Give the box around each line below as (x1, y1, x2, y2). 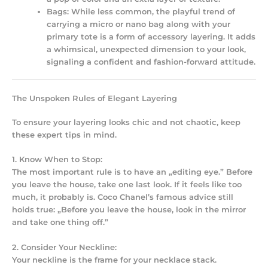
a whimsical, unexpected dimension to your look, (47, 45, 246, 54)
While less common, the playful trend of (69, 7, 236, 17)
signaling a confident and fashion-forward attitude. (47, 57, 256, 67)
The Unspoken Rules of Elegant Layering (12, 93, 182, 103)
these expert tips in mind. (12, 130, 117, 139)
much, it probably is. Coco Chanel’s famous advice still (12, 193, 233, 202)
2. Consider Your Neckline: (12, 242, 117, 252)
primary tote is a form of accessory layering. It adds (47, 32, 256, 42)
